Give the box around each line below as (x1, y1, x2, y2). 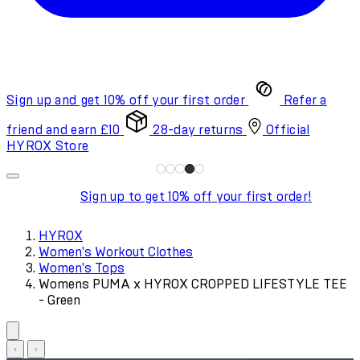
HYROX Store (6, 139, 89, 153)
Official (266, 123, 310, 137)
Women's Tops (39, 261, 125, 275)
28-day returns (153, 123, 243, 137)
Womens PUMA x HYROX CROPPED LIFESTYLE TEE (39, 277, 347, 291)
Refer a (283, 93, 327, 107)
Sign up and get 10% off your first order (6, 93, 245, 107)
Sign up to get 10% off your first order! (80, 190, 312, 203)
